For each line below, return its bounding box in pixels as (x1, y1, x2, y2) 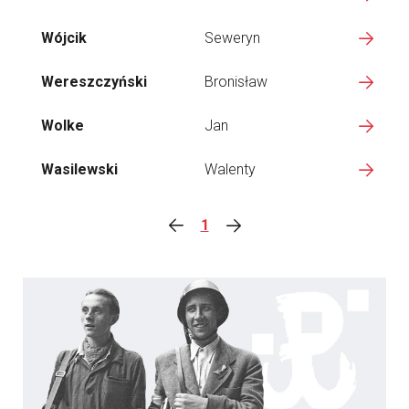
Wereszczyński (41, 73, 147, 90)
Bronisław (204, 73, 267, 90)
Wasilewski (41, 161, 118, 178)
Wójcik (41, 29, 87, 47)
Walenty (204, 161, 256, 178)
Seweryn (204, 29, 260, 47)
